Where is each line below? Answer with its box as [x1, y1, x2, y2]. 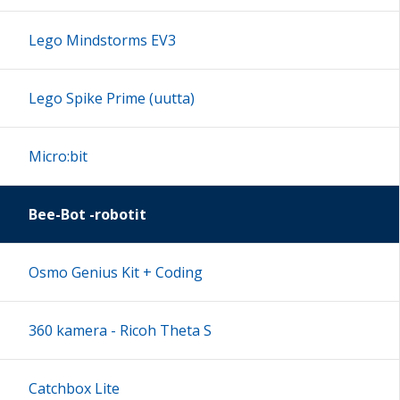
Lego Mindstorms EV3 [29, 29, 176, 50]
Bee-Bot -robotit [29, 204, 146, 224]
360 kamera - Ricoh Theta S [29, 320, 212, 340]
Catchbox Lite [29, 378, 120, 398]
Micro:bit [29, 146, 87, 166]
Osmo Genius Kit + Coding [29, 262, 203, 282]
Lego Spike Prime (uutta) [29, 87, 195, 108]
